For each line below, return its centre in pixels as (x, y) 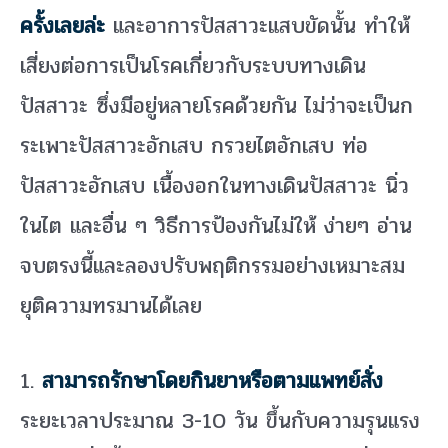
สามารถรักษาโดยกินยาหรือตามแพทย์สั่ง (212, 381)
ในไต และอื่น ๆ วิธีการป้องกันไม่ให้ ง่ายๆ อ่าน (216, 226)
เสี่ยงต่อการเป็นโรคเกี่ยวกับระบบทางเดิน (193, 66)
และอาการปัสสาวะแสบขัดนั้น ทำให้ (257, 26)
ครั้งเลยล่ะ (62, 26)
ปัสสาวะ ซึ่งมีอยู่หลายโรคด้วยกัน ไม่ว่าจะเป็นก (216, 106)
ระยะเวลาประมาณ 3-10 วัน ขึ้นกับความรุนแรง (220, 421)
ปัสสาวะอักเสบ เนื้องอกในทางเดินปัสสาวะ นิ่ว (214, 186)
